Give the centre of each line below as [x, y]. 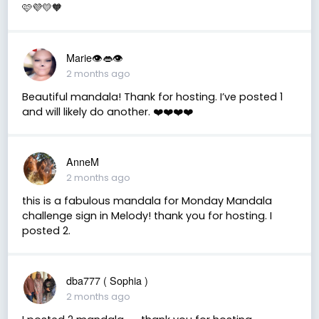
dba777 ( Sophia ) [107, 280]
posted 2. [46, 230]
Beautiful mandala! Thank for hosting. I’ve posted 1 [152, 96]
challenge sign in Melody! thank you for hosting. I [147, 215]
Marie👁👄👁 [94, 57]
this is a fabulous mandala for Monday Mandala [147, 200]
